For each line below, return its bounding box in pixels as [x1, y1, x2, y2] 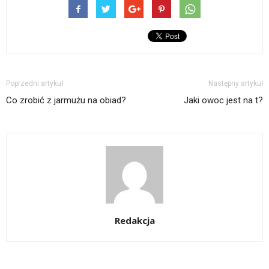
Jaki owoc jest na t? [184, 95, 263, 106]
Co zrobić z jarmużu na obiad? [6, 95, 126, 106]
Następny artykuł [208, 79, 263, 88]
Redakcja [114, 214, 155, 227]
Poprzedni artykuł [6, 79, 63, 88]
